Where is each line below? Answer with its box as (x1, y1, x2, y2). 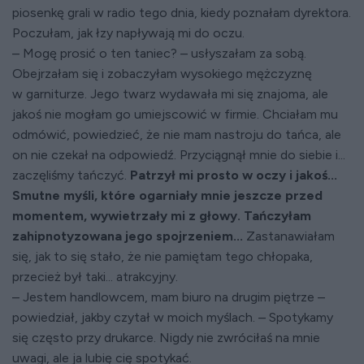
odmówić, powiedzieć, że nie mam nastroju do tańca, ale (12, 127, 341, 143)
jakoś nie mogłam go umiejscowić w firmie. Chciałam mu (12, 106, 338, 123)
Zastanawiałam (243, 228, 335, 245)
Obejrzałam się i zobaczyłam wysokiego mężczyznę (12, 66, 312, 82)
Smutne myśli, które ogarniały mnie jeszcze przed (12, 188, 323, 204)
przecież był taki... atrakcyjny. (12, 269, 178, 285)
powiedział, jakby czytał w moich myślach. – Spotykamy (12, 310, 333, 326)
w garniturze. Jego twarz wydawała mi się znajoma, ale (12, 86, 328, 102)
